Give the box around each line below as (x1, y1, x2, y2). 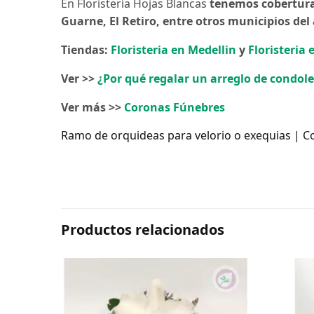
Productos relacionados (61, 219, 224, 239)
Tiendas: (61, 41, 111, 57)
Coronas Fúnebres (124, 99, 226, 115)
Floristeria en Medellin (111, 41, 237, 57)
